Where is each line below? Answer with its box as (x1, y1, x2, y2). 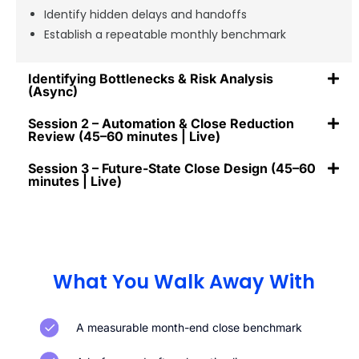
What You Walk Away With (52, 268, 315, 295)
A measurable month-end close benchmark (76, 321, 303, 335)
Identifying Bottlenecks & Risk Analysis (28, 70, 273, 87)
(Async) (28, 83, 78, 99)
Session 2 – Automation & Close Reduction (28, 115, 294, 131)
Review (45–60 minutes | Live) (28, 127, 220, 144)
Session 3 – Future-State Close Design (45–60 (28, 159, 316, 176)
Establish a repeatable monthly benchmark (44, 26, 286, 42)
